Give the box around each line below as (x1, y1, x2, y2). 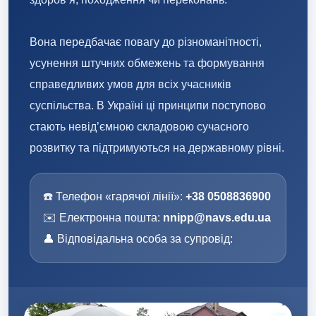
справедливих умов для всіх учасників (30, 78, 231, 90)
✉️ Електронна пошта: (43, 211, 163, 224)
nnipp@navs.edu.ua (163, 211, 271, 224)
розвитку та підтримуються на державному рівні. (30, 141, 284, 154)
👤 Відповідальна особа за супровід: (43, 232, 233, 245)
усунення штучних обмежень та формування (30, 56, 265, 69)
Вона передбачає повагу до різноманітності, (30, 35, 262, 48)
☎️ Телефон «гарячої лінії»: (43, 190, 186, 202)
